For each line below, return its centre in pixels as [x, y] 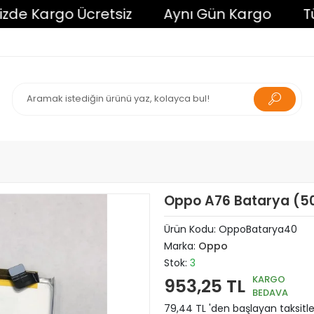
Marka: [181, 246]
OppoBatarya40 [258, 229]
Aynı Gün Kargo [181, 14]
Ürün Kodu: [191, 229]
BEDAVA [270, 293]
